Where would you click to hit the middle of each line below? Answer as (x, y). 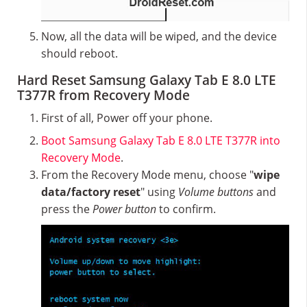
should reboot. (79, 53)
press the (67, 209)
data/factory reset (91, 192)
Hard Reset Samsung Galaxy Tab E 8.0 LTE (147, 81)
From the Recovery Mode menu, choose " (147, 175)
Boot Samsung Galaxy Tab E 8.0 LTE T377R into (161, 141)
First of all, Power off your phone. (127, 118)
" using (159, 192)
